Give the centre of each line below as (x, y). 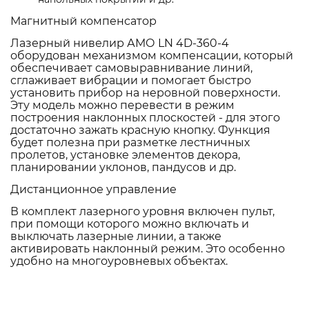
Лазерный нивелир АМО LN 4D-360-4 (120, 43)
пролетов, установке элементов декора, (125, 155)
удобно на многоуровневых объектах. (119, 261)
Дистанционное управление (93, 190)
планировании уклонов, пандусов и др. (123, 168)
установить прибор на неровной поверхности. (145, 93)
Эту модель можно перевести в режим (122, 106)
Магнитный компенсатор (83, 21)
